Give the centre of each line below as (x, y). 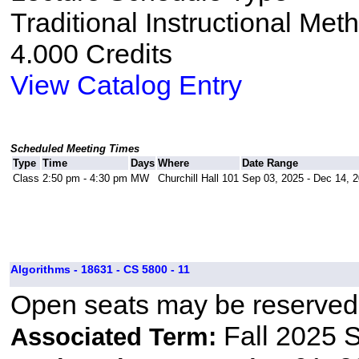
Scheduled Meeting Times (75, 149)
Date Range (270, 163)
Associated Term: (117, 337)
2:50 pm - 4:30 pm (85, 179)
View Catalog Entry (126, 85)
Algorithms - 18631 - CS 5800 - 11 (100, 270)
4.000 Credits (91, 54)
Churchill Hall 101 (198, 179)
